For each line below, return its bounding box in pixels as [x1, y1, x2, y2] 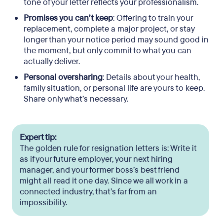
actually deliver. [24, 56, 80, 67]
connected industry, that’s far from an [20, 186, 157, 197]
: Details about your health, [103, 72, 200, 83]
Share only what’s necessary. [24, 93, 128, 105]
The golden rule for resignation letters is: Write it [20, 143, 196, 154]
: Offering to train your [113, 12, 193, 24]
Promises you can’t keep [24, 12, 113, 24]
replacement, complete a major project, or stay [24, 23, 194, 35]
